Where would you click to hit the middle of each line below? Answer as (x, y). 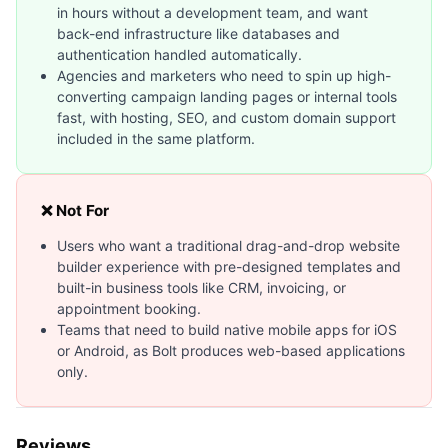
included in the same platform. (156, 138)
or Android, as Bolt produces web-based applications (231, 350)
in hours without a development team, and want (212, 12)
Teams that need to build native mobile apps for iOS (227, 329)
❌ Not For (75, 210)
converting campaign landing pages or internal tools (227, 96)
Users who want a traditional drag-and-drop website (228, 245)
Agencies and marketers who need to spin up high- (224, 75)
